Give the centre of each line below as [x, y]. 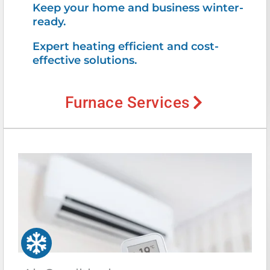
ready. [51, 21]
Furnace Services [127, 102]
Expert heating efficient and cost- [126, 46]
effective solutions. [85, 60]
